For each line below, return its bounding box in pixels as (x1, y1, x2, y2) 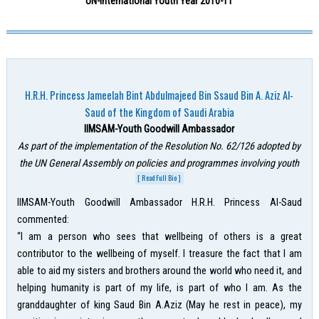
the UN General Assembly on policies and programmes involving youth (19, 157, 300, 169)
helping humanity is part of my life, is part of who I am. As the (17, 281, 302, 294)
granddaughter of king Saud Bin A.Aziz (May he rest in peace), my (17, 298, 302, 311)
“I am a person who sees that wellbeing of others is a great (17, 230, 302, 243)
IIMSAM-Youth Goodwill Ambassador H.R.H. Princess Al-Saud (17, 196, 302, 209)
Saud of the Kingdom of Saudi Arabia (84, 104, 234, 120)
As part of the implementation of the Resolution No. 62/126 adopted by (18, 140, 301, 152)
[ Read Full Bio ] (137, 172, 182, 184)
